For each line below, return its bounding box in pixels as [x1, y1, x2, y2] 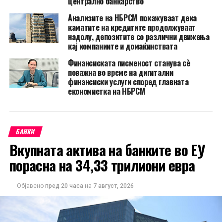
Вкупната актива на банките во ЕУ [9, 139, 205, 161]
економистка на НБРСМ [67, 85, 146, 98]
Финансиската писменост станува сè [67, 57, 190, 69]
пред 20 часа [45, 182, 85, 190]
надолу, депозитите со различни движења [67, 31, 210, 43]
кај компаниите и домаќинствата [67, 40, 177, 53]
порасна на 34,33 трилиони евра [9, 155, 195, 176]
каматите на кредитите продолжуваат [67, 21, 196, 34]
